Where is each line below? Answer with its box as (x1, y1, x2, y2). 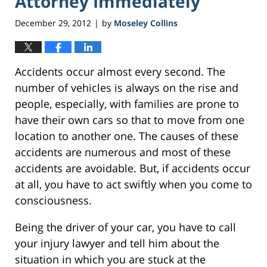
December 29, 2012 (15, 17, 91, 29)
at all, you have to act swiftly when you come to (15, 177, 252, 192)
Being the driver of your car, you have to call (15, 220, 236, 235)
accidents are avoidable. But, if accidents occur (15, 161, 250, 176)
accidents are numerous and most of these (15, 145, 231, 160)
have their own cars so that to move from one (15, 113, 244, 128)
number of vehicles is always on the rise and (15, 80, 238, 95)
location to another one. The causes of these (15, 129, 238, 144)
